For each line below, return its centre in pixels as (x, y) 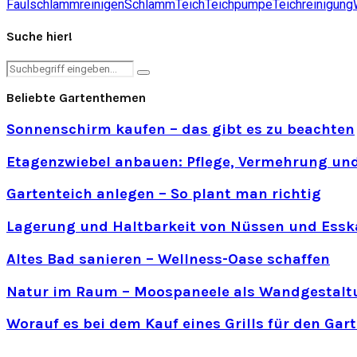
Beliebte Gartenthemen (76, 98)
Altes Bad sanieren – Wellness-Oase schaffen (168, 259)
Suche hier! (39, 37)
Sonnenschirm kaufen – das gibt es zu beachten (180, 129)
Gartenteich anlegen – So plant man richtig (164, 194)
